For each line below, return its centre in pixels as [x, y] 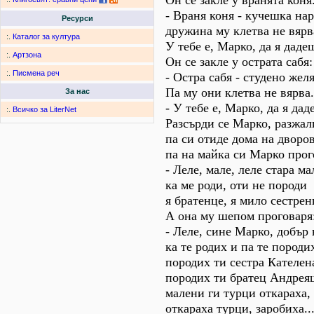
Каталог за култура [46, 37]
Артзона [27, 55]
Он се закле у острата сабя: [239, 62]
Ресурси [77, 19]
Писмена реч [36, 73]
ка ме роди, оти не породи [236, 185]
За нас [77, 91]
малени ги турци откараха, [238, 293]
